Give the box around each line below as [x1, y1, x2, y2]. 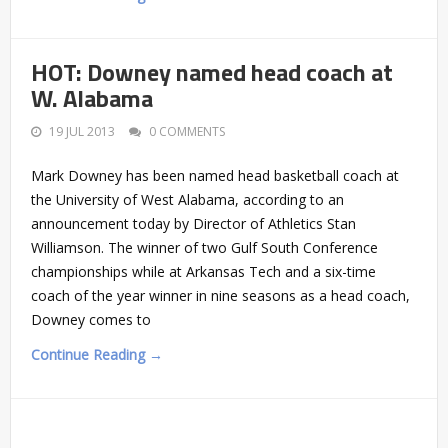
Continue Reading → [31, 344, 163, 364]
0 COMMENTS [149, 122, 225, 140]
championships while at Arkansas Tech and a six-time [31, 261, 376, 281]
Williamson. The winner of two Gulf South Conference [31, 237, 378, 257]
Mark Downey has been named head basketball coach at [31, 165, 399, 185]
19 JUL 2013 [49, 122, 115, 140]
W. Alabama [31, 79, 153, 116]
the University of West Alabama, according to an [31, 189, 344, 209]
